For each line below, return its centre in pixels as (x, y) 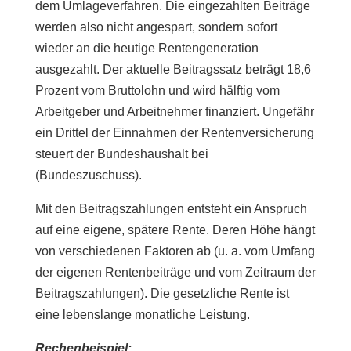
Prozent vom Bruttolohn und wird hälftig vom (157, 90)
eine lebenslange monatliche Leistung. (142, 315)
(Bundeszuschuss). (88, 175)
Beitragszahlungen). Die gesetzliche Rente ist (162, 293)
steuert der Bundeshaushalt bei (121, 154)
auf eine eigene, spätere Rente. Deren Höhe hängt (175, 230)
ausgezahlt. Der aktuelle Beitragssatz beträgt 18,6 (173, 69)
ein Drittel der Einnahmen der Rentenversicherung (174, 133)
